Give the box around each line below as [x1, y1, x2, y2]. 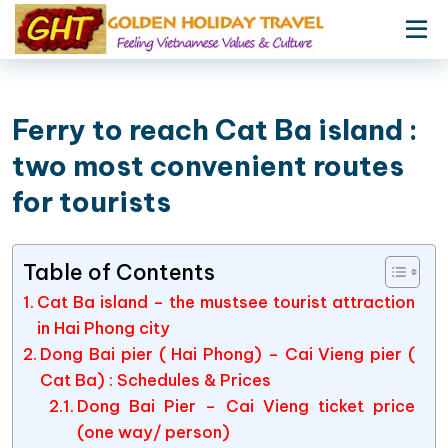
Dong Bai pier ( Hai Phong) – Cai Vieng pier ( [40, 344, 415, 364]
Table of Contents [23, 257, 215, 286]
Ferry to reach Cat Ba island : [12, 112, 418, 147]
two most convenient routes [12, 148, 404, 183]
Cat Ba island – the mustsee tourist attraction [37, 292, 415, 312]
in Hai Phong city [37, 318, 171, 338]
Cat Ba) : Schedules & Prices [40, 370, 272, 390]
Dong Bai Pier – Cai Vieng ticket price [76, 396, 415, 416]
